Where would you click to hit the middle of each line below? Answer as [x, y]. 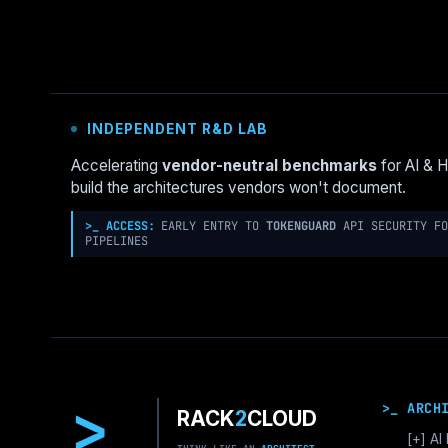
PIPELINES [116, 241]
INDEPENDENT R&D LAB [177, 128]
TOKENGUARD [301, 226]
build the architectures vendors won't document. [238, 187]
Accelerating [116, 165]
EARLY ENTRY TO [213, 226]
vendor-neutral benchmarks [269, 165]
